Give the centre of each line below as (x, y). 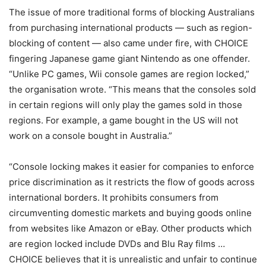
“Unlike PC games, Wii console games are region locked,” (129, 74)
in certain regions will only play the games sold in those (126, 105)
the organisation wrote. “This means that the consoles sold (132, 89)
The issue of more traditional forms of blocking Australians (132, 12)
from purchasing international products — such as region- (131, 28)
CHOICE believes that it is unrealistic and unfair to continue (133, 259)
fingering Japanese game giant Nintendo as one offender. (129, 58)
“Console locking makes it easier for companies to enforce (132, 167)
